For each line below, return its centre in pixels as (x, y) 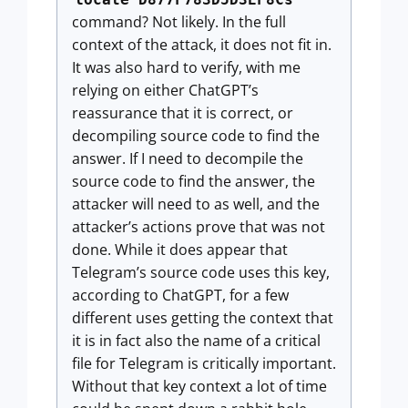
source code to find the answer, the (194, 182)
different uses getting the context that (203, 318)
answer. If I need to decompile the (188, 159)
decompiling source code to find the (196, 136)
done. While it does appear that (180, 250)
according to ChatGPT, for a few (180, 296)
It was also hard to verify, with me (186, 68)
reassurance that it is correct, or (183, 113)
